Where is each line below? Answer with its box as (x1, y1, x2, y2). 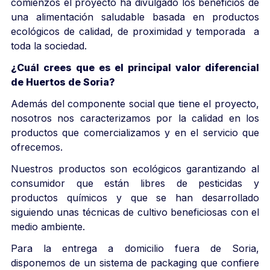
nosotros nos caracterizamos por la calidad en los (11, 111, 259, 124)
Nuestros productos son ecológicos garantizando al (11, 162, 259, 175)
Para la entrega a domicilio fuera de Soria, (11, 242, 259, 254)
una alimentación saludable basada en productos (11, 10, 259, 23)
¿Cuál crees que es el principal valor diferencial (11, 61, 259, 74)
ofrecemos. (11, 140, 63, 153)
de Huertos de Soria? (11, 75, 115, 88)
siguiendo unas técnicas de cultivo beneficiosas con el (11, 206, 259, 218)
